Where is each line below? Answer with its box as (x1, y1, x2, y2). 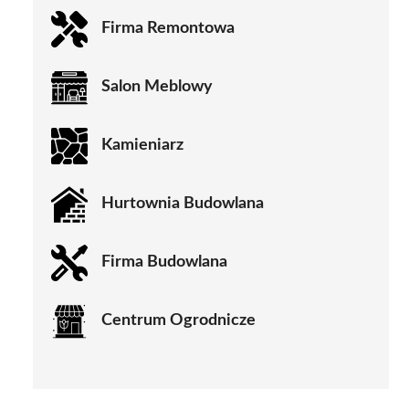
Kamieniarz (101, 137, 184, 154)
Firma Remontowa (101, 20, 235, 37)
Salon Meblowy (101, 79, 213, 96)
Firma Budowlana (101, 254, 227, 271)
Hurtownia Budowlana (101, 195, 264, 213)
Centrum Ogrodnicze (101, 312, 256, 330)
